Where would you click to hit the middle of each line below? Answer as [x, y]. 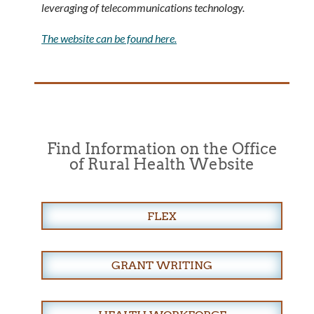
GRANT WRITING [162, 266]
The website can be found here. [109, 38]
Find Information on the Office [162, 148]
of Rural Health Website [162, 164]
